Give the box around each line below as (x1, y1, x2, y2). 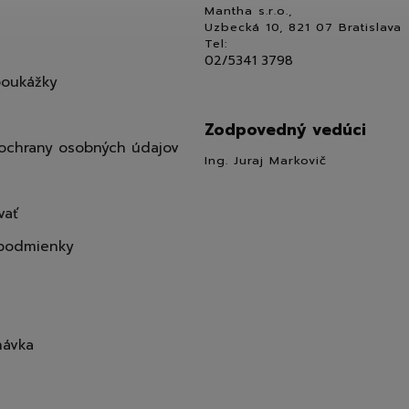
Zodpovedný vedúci (204, 117, 366, 142)
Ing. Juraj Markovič (204, 152, 327, 170)
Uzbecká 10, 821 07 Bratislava (204, 17, 402, 36)
